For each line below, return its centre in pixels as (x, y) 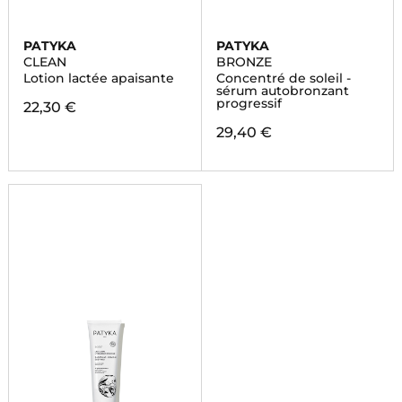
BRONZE (244, 62)
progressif (249, 103)
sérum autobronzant (282, 91)
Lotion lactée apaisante (98, 78)
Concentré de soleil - (283, 78)
